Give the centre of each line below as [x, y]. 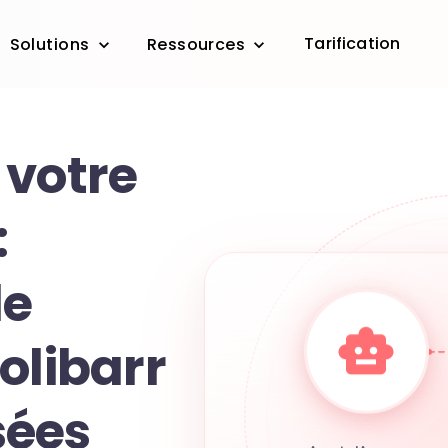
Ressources [196, 45]
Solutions [49, 45]
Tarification [352, 43]
